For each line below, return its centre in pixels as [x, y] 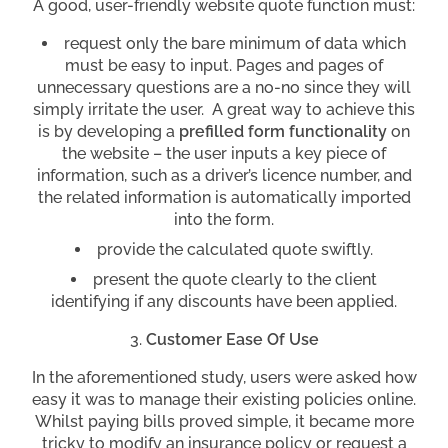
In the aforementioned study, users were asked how [224, 377]
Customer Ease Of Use [232, 339]
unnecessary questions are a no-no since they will [224, 87]
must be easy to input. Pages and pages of [224, 65]
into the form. [224, 219]
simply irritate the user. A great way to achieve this [224, 109]
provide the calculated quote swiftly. [235, 249]
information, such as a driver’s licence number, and [224, 175]
